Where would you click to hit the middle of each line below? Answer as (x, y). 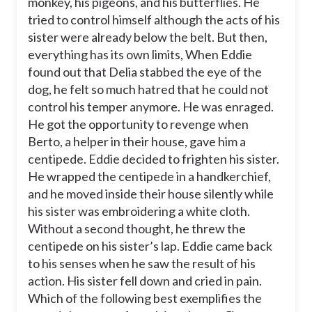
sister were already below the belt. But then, (148, 37)
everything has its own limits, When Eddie (140, 55)
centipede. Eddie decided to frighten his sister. (154, 159)
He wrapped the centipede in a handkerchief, (149, 177)
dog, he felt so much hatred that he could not (148, 89)
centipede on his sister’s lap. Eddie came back (150, 246)
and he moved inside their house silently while (151, 194)
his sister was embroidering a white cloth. (139, 211)
